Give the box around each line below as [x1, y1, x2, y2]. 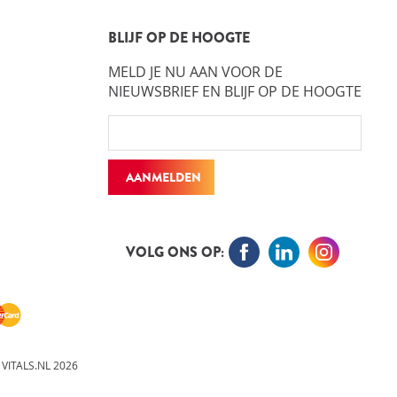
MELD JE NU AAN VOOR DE [108, 62, 283, 82]
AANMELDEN [126, 168, 201, 186]
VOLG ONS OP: [126, 242, 224, 262]
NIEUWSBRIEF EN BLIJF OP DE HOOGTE [108, 82, 362, 101]
